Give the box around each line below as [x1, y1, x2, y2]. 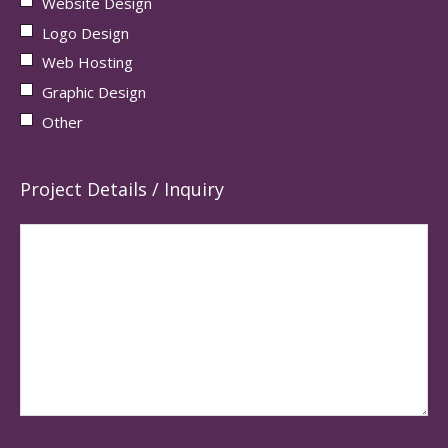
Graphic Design [42, 82, 146, 103]
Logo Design [42, 22, 129, 43]
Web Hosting [42, 52, 133, 73]
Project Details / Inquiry [20, 176, 224, 201]
